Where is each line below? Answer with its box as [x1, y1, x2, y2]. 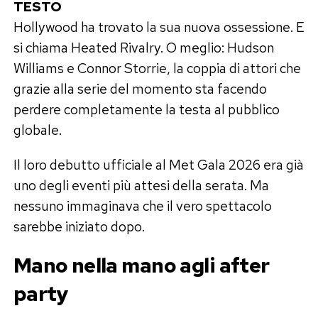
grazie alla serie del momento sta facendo [13, 79, 267, 98]
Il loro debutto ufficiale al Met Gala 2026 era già [13, 155, 304, 174]
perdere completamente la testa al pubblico [13, 99, 280, 119]
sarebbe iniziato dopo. [13, 216, 145, 236]
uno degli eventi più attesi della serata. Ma [13, 175, 269, 194]
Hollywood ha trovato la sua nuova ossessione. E [13, 17, 305, 36]
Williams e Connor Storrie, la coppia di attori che [13, 58, 301, 77]
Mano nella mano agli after [13, 251, 270, 279]
